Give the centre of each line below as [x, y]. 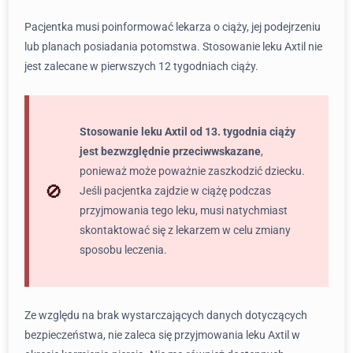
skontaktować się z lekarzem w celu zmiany [185, 230]
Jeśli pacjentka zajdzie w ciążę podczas [175, 191]
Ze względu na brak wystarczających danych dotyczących [166, 315]
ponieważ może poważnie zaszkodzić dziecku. [192, 171]
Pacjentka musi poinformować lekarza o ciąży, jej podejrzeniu [173, 27]
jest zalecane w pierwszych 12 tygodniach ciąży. [141, 66]
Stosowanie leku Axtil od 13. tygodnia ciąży [188, 132]
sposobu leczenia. [123, 250]
